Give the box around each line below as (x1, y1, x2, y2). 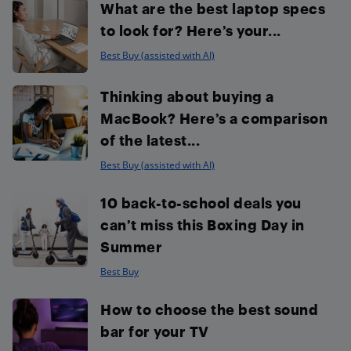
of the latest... (100, 132, 200, 149)
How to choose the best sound (100, 301, 318, 318)
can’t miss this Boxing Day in (100, 216, 305, 233)
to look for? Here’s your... (100, 22, 281, 39)
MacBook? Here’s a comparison (100, 110, 327, 127)
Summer (100, 238, 162, 255)
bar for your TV (100, 323, 209, 340)
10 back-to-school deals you (100, 194, 302, 212)
